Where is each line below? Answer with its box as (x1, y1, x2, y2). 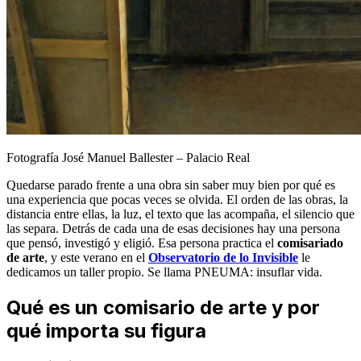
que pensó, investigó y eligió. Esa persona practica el (6, 235, 277, 250)
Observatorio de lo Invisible (148, 250, 298, 264)
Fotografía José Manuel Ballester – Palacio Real (6, 150, 250, 164)
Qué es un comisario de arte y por (6, 295, 320, 319)
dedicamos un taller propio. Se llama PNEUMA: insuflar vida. (6, 264, 322, 279)
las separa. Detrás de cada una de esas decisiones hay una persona (6, 221, 340, 235)
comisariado (277, 235, 343, 250)
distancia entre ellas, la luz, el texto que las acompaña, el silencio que (6, 206, 355, 221)
